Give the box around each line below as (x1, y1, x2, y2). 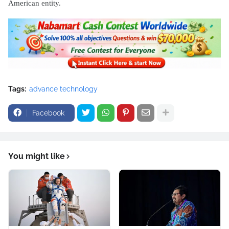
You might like (8, 151, 65, 161)
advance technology (29, 84, 98, 93)
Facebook (32, 108, 64, 117)
